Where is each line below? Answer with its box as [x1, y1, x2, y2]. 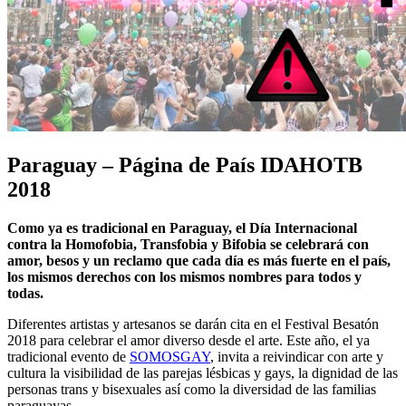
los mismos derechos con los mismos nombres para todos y [7, 268, 362, 285]
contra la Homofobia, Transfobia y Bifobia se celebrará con [7, 236, 369, 252]
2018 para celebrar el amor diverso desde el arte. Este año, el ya [7, 332, 370, 348]
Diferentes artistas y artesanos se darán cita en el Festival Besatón [7, 315, 379, 332]
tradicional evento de [7, 348, 130, 364]
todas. [7, 285, 43, 301]
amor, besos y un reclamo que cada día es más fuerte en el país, [7, 252, 391, 268]
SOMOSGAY [130, 348, 210, 364]
